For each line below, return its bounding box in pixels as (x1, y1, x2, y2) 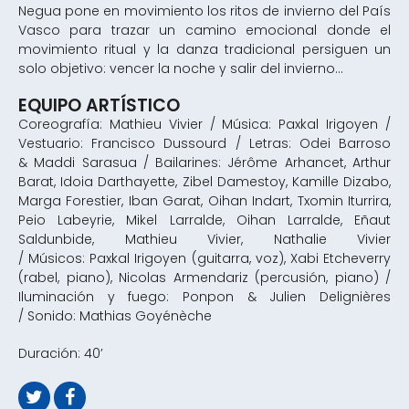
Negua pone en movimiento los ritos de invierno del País (18, 2, 391, 20)
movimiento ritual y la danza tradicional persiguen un (18, 40, 391, 58)
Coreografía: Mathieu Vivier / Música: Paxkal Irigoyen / (18, 115, 391, 133)
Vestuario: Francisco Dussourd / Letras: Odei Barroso (18, 134, 391, 152)
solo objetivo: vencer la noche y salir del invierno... (18, 59, 343, 78)
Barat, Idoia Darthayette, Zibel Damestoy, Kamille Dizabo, (18, 173, 391, 191)
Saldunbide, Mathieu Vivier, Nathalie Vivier (18, 230, 391, 248)
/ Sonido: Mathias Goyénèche (18, 307, 212, 325)
